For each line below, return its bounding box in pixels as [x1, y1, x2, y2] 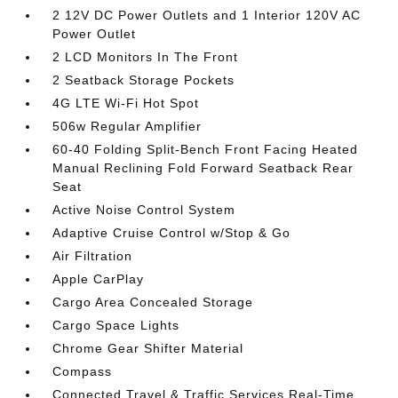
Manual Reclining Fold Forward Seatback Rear [52, 161, 354, 175]
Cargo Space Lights [52, 318, 180, 332]
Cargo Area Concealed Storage [52, 295, 254, 309]
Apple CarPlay [52, 272, 145, 286]
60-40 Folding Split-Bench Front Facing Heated [52, 142, 359, 156]
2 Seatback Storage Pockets [52, 73, 235, 87]
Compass [52, 364, 113, 378]
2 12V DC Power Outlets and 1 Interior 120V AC [52, 8, 362, 22]
